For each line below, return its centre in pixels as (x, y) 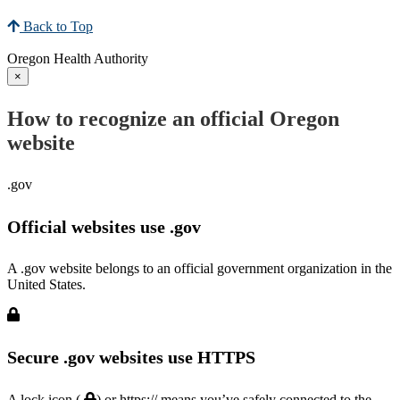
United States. (46, 285)
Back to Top (56, 27)
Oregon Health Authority (78, 59)
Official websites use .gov (104, 226)
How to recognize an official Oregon (173, 119)
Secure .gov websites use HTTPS (131, 357)
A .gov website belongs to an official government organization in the (200, 269)
